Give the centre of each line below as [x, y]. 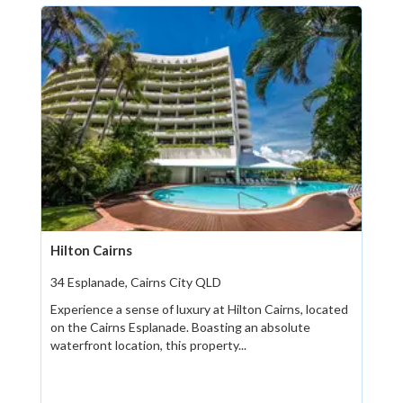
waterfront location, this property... [148, 345]
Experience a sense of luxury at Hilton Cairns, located [199, 309]
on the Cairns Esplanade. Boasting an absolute [180, 327]
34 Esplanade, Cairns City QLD [136, 282]
